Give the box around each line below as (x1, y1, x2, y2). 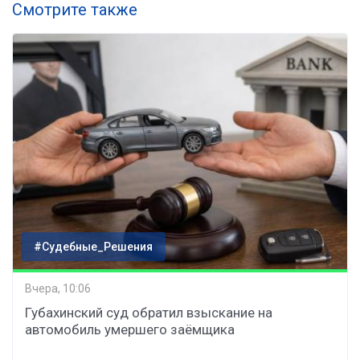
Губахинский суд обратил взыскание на (25, 304, 272, 321)
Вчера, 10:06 (25, 282, 91, 296)
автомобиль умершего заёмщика (25, 321, 235, 337)
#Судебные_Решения (34, 239, 153, 253)
